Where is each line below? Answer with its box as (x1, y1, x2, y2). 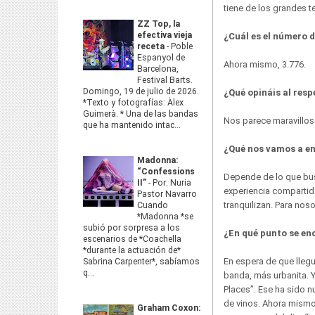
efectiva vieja (137, 30, 192, 40)
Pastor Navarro (137, 189, 197, 199)
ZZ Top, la (137, 19, 180, 29)
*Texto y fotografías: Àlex (83, 98, 184, 108)
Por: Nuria (153, 178, 191, 188)
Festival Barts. (137, 75, 193, 85)
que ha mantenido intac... (83, 120, 181, 130)
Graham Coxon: (137, 303, 201, 313)
